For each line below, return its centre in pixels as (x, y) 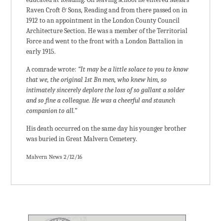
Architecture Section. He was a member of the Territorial (107, 31)
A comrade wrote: (52, 69)
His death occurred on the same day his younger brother (107, 129)
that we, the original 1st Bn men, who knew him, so (97, 80)
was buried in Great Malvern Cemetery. (82, 139)
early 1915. (41, 52)
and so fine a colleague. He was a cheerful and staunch (101, 100)
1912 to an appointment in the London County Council (103, 20)
